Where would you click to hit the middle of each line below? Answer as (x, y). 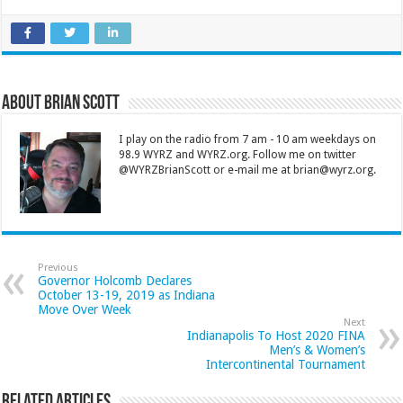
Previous (58, 268)
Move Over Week (85, 310)
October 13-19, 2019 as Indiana (127, 296)
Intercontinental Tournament (285, 365)
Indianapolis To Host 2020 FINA (276, 336)
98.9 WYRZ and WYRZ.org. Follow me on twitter (238, 155)
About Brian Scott (61, 104)
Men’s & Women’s (317, 350)
